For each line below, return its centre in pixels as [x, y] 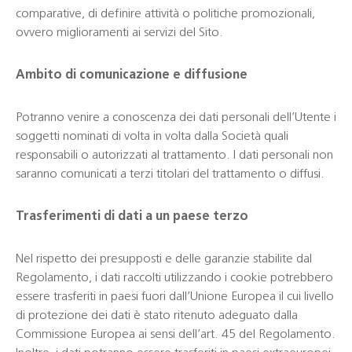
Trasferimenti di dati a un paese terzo [132, 217]
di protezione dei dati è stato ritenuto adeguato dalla [157, 316]
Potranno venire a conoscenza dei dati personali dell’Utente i [176, 118]
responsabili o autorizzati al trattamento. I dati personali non [174, 156]
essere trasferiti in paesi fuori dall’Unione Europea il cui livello [175, 297]
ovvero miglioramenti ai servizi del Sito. [119, 33]
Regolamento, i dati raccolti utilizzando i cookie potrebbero [174, 278]
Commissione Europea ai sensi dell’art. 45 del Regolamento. [176, 335]
